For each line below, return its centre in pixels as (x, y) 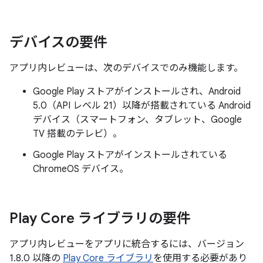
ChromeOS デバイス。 (81, 169)
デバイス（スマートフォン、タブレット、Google (137, 120)
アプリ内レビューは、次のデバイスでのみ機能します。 (126, 68)
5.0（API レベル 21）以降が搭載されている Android (142, 106)
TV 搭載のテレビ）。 (77, 134)
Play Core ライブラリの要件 (100, 219)
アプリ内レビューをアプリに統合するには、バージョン (127, 245)
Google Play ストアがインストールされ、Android (137, 92)
